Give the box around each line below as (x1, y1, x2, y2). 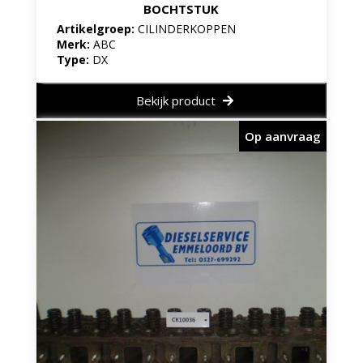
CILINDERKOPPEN (137, 20, 236, 36)
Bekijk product (135, 92, 219, 109)
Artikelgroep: (56, 20, 138, 36)
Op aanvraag (245, 128, 322, 145)
